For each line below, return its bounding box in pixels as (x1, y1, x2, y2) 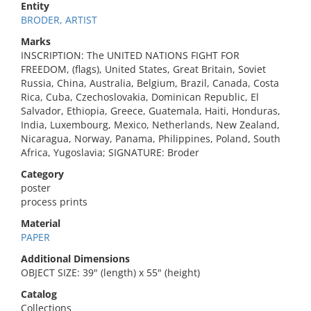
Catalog (21, 287, 57, 301)
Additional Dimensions (21, 252, 130, 265)
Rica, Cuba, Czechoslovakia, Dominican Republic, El (21, 90, 259, 103)
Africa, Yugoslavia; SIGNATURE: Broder (21, 146, 199, 159)
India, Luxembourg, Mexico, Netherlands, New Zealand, (21, 118, 280, 131)
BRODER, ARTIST (21, 13, 97, 26)
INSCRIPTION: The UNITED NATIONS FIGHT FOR (21, 49, 239, 62)
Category (21, 167, 64, 180)
